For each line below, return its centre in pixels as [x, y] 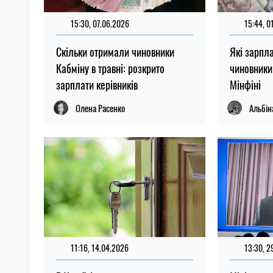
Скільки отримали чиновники [115, 52]
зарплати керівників [97, 85]
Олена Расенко [100, 108]
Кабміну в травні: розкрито [110, 69]
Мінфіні [246, 85]
